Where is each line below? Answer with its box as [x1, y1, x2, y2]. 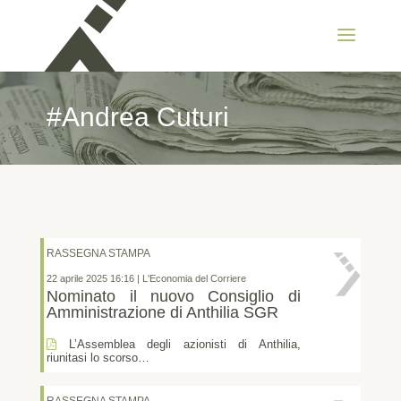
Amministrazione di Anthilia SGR [47, 303, 279, 321]
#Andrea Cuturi [46, 101, 229, 132]
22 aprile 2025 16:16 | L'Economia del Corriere [47, 272, 247, 284]
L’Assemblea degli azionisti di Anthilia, [56, 337, 301, 351]
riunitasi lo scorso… [47, 351, 150, 364]
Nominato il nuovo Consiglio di [47, 286, 301, 305]
